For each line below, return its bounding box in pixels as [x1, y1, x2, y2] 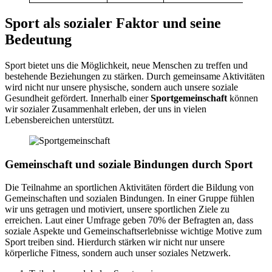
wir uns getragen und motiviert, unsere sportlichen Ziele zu [5, 204, 229, 215]
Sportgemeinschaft [151, 92, 227, 103]
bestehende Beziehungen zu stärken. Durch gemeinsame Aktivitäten [5, 70, 265, 81]
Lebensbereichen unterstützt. [5, 114, 114, 125]
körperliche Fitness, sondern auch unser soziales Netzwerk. [5, 248, 231, 259]
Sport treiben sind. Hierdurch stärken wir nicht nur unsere [5, 237, 225, 248]
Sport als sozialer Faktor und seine [5, 15, 221, 32]
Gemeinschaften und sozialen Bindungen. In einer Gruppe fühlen [5, 193, 254, 204]
